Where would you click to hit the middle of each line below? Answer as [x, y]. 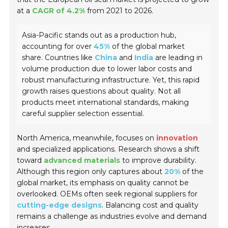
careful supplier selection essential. [83, 114]
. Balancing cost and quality [150, 205]
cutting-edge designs [60, 205]
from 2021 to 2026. [119, 11]
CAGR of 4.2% [59, 11]
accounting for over [58, 47]
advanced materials [82, 161]
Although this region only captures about [91, 172]
